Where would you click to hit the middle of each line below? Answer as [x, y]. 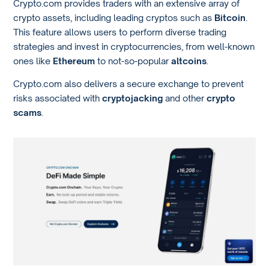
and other [185, 98]
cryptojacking [133, 98]
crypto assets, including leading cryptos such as [114, 17]
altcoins [189, 60]
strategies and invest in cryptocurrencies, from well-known [134, 46]
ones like [33, 60]
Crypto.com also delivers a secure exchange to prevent [129, 84]
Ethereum [74, 60]
